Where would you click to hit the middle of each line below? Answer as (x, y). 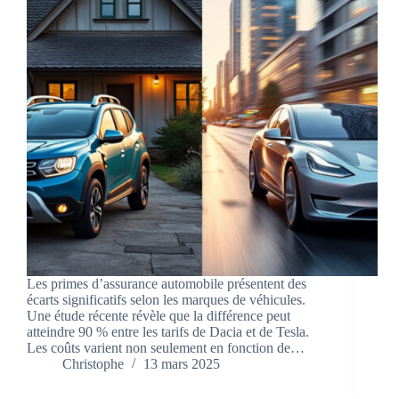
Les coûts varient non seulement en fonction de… (166, 348)
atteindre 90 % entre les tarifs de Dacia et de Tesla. (168, 332)
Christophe (93, 364)
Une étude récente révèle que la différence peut (159, 316)
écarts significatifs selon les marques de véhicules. (166, 300)
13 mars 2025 (182, 364)
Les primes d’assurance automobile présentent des (167, 284)
